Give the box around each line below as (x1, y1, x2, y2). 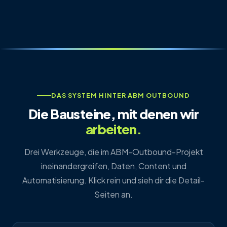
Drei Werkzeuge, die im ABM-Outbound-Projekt (24, 146, 203, 157)
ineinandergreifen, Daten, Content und (41, 160, 186, 171)
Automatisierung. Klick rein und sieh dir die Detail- (22, 174, 205, 185)
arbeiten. (85, 120, 142, 137)
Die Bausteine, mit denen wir (28, 105, 199, 122)
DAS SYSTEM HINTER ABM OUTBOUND (51, 91, 190, 99)
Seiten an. (94, 188, 133, 200)
